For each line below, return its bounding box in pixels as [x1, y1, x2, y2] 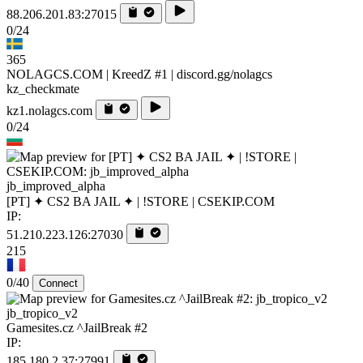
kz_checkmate [6, 81, 79, 96]
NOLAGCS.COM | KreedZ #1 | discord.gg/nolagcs [6, 66, 272, 81]
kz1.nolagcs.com [6, 103, 92, 117]
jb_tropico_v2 [6, 305, 78, 320]
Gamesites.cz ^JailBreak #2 [6, 320, 147, 335]
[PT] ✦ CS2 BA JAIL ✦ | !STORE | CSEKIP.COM [6, 194, 275, 208]
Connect [39, 276, 78, 289]
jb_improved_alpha [6, 178, 105, 193]
